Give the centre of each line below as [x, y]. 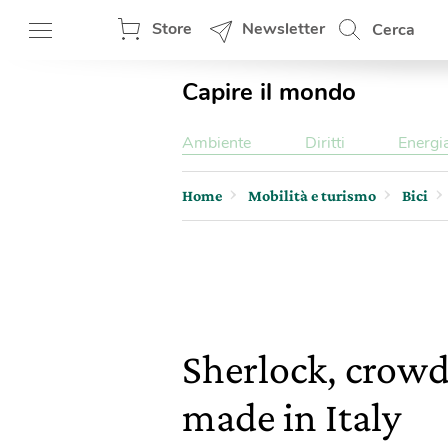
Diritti [324, 143]
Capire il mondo [269, 92]
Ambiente [216, 143]
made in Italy [291, 416]
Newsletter [283, 29]
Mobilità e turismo [312, 195]
